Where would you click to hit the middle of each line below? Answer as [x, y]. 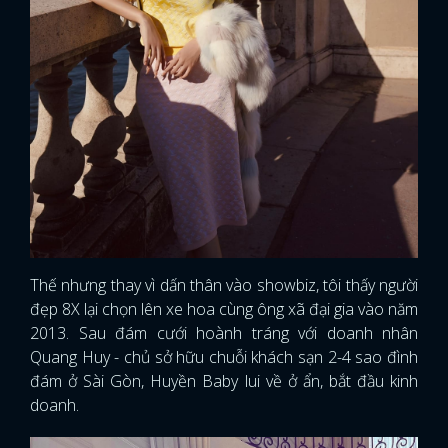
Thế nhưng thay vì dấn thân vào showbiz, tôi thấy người [224, 285]
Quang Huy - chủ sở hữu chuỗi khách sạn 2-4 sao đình [224, 357]
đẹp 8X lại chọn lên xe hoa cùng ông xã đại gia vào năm [224, 309]
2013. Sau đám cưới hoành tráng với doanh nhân [224, 333]
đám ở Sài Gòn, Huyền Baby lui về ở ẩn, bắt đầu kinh [224, 381]
